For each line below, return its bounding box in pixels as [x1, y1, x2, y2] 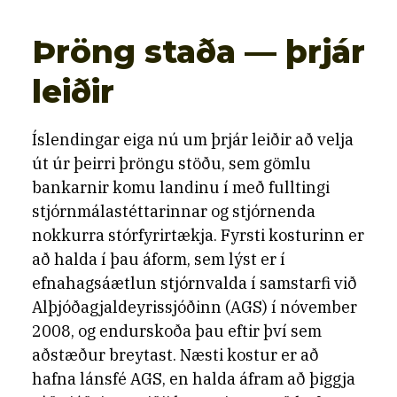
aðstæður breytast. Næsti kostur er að [32, 345, 319, 365]
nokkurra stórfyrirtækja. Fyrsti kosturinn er [32, 225, 364, 245]
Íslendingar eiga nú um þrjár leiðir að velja [32, 129, 354, 150]
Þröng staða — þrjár [32, 32, 365, 71]
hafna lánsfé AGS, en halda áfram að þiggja [32, 369, 355, 389]
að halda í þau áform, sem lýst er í [32, 249, 285, 269]
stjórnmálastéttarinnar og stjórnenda [32, 201, 315, 222]
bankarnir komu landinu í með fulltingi [32, 177, 330, 198]
